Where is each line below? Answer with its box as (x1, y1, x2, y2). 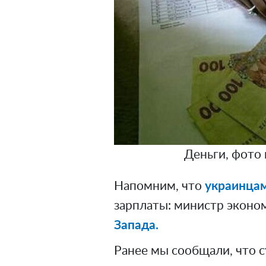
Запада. (114, 218, 159, 232)
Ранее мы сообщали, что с (114, 244, 265, 257)
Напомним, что (114, 179, 205, 192)
